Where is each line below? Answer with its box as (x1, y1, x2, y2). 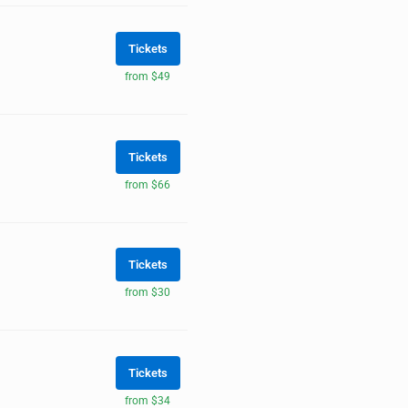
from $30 (125, 286, 170, 300)
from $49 (125, 69, 170, 83)
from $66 (125, 178, 170, 191)
